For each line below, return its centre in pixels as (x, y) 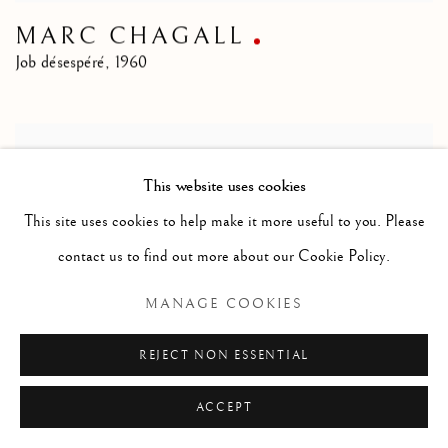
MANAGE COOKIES (224, 303)
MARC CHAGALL (130, 37)
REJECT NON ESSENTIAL (224, 355)
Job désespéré (60, 63)
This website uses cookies (224, 186)
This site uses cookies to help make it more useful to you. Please (224, 221)
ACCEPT (224, 407)
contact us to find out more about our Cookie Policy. (224, 256)
